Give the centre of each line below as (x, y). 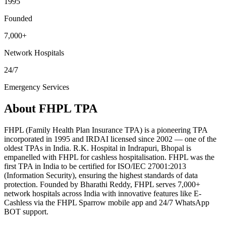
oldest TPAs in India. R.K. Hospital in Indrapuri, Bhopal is (98, 148)
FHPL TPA (68, 108)
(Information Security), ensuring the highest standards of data (101, 175)
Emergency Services (37, 87)
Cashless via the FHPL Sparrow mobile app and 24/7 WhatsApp (107, 202)
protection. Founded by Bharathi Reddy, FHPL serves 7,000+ (102, 184)
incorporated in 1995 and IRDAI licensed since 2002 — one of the (110, 139)
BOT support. (26, 211)
